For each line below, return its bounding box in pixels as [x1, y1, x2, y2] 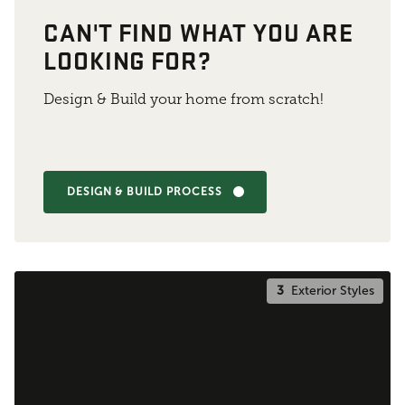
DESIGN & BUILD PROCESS [66, 185, 222, 199]
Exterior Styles [283, 283, 374, 297]
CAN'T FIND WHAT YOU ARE [43, 15, 354, 49]
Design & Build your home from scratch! [43, 91, 325, 108]
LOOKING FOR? [43, 43, 212, 77]
